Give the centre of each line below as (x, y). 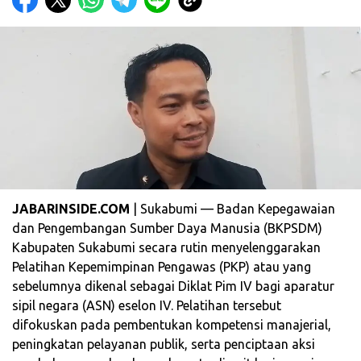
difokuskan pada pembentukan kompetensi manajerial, (172, 324)
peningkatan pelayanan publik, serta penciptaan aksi (164, 344)
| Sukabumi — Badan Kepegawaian (232, 208)
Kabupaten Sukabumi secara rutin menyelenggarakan (166, 247)
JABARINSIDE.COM (71, 208)
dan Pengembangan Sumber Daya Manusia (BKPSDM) (167, 228)
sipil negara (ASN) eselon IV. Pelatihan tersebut (147, 305)
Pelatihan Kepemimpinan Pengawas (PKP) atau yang (162, 266)
